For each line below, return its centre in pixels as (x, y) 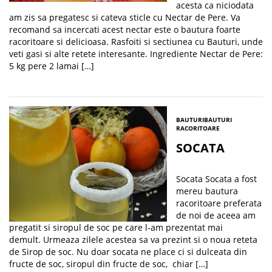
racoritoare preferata (219, 203)
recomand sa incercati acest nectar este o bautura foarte (125, 29)
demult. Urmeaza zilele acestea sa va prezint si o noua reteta (133, 240)
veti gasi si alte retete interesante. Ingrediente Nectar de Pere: (136, 54)
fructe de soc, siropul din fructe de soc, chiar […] (109, 264)
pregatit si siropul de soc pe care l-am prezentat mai (116, 227)
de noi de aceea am (216, 215)
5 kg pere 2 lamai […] (52, 66)
